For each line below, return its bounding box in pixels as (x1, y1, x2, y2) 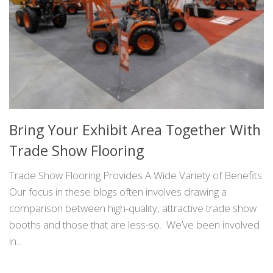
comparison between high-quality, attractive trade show (9, 201, 257, 216)
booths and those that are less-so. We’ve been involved (9, 218, 260, 232)
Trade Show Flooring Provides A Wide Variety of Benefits (9, 168, 262, 183)
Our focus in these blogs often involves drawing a (9, 185, 227, 199)
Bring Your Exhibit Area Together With (9, 120, 261, 140)
